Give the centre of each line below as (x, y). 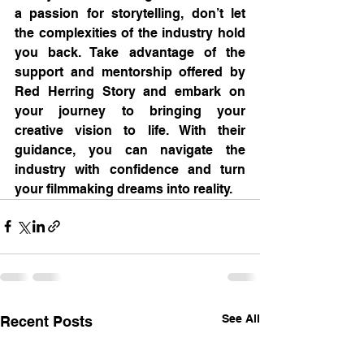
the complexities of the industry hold (130, 32)
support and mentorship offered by (130, 71)
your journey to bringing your (130, 110)
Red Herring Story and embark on (130, 91)
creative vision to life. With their (130, 130)
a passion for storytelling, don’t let (130, 13)
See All (241, 318)
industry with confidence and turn (130, 169)
